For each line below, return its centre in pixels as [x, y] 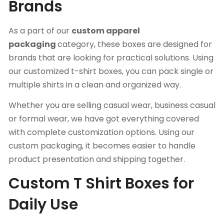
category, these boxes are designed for [135, 44]
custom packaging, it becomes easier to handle [102, 146]
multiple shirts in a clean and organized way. [95, 85]
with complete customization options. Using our [101, 132]
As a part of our [40, 31]
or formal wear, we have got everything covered [104, 119]
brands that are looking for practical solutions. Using [111, 58]
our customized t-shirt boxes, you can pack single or [111, 71]
